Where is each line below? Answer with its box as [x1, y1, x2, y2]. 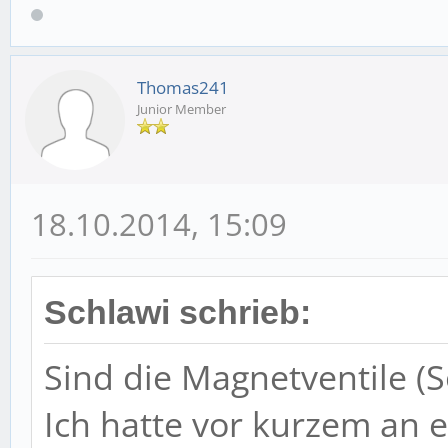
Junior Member [137, 99, 226, 118]
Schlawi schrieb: [44, 293, 311, 331]
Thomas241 [137, 75, 229, 99]
